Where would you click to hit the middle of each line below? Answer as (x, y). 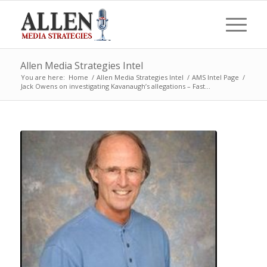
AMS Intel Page (215, 77)
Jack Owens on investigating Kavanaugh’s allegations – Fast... (115, 86)
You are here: (43, 77)
